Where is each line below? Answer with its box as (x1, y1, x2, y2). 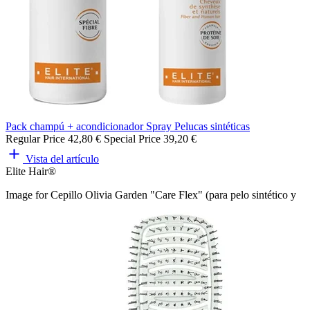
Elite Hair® (6, 165, 56, 177)
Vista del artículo (26, 152, 99, 165)
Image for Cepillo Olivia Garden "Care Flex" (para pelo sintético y (6, 188, 296, 201)
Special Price (104, 132, 161, 145)
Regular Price (6, 132, 65, 145)
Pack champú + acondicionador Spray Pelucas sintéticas (6, 120, 250, 132)
